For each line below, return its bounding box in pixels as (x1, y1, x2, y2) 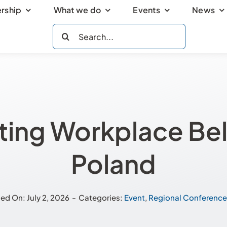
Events (133, 5, 160, 15)
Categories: (79, 193, 124, 202)
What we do (53, 5, 101, 15)
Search (52, 25, 81, 35)
